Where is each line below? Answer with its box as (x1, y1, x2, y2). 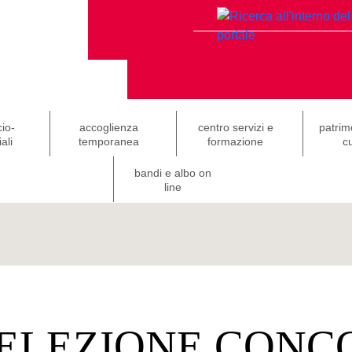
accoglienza (79, 121, 138, 134)
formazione (207, 135, 263, 148)
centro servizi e (197, 121, 273, 134)
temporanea (79, 135, 139, 148)
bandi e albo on (134, 167, 211, 179)
